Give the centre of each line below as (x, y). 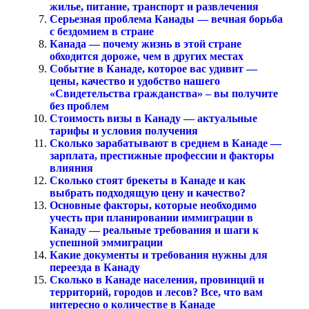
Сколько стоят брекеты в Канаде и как (148, 180)
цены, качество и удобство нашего (135, 81)
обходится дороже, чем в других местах (147, 56)
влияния (71, 168)
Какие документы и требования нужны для (159, 255)
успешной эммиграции (106, 242)
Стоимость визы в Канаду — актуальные (153, 118)
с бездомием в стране (102, 31)
